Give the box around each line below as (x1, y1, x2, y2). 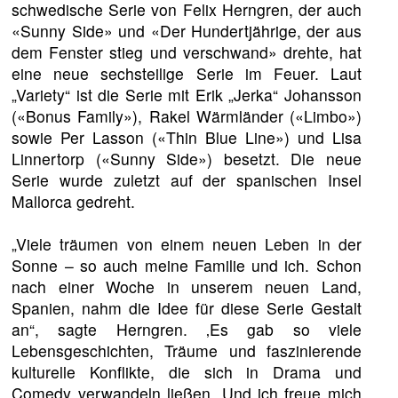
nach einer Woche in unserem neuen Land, (12, 275, 362, 298)
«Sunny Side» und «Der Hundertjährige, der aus (12, 19, 362, 42)
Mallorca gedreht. (12, 189, 136, 212)
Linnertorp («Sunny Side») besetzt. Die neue (12, 147, 362, 170)
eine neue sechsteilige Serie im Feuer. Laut (12, 61, 362, 84)
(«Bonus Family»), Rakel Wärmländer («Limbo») (12, 104, 362, 127)
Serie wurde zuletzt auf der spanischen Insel (12, 168, 362, 191)
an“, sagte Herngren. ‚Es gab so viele (12, 317, 362, 340)
